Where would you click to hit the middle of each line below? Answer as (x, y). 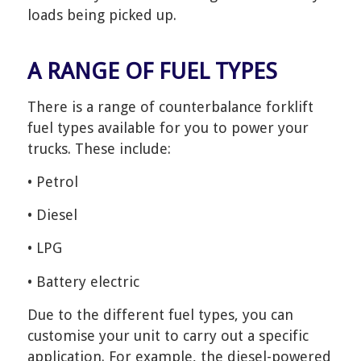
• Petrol (52, 181)
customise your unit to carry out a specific (168, 336)
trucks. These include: (99, 148)
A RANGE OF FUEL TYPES (152, 72)
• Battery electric (83, 281)
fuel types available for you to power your (168, 127)
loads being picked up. (102, 15)
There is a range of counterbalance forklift (170, 106)
